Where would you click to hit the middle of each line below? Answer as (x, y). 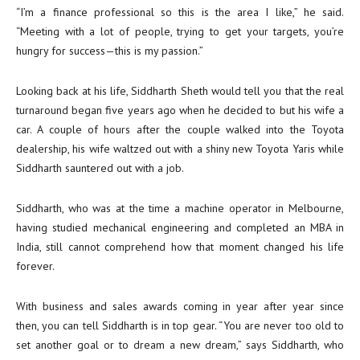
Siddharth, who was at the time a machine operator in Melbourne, (180, 208)
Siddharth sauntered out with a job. (100, 168)
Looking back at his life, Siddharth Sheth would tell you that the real (180, 91)
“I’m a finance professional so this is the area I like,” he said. (180, 12)
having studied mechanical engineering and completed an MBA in (180, 227)
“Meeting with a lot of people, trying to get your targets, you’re (180, 31)
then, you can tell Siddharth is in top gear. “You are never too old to (180, 325)
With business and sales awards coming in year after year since (180, 306)
